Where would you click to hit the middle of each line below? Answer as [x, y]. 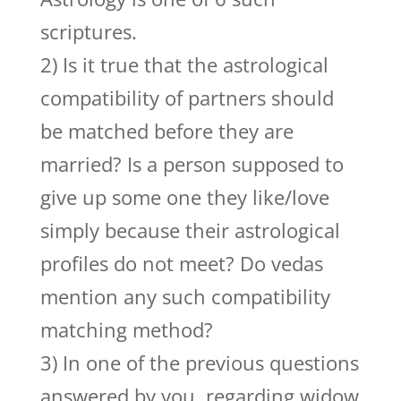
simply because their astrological [190, 230]
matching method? [126, 329]
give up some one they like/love [184, 197]
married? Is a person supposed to [192, 164]
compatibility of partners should [187, 98]
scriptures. [88, 31]
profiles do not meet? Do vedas [181, 263]
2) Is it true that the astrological [184, 64]
